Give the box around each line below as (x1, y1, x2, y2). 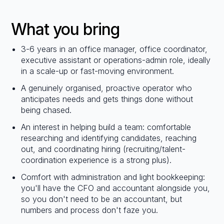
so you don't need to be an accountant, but (21, 194, 182, 204)
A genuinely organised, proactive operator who (21, 83, 192, 93)
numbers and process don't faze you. (21, 205, 158, 215)
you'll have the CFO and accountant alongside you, (21, 183, 210, 193)
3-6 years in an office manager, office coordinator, (21, 44, 208, 54)
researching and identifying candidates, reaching (21, 133, 197, 143)
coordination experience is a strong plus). (21, 155, 172, 165)
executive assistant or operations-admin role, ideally (21, 55, 211, 65)
